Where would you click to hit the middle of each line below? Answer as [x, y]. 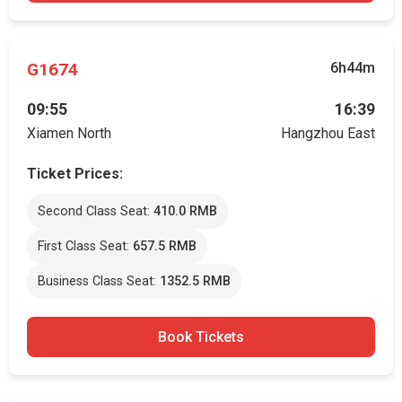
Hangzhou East [328, 133]
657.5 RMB [165, 246]
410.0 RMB [185, 211]
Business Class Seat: [99, 281]
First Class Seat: [85, 246]
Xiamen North [69, 133]
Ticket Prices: [75, 174]
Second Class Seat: [96, 211]
